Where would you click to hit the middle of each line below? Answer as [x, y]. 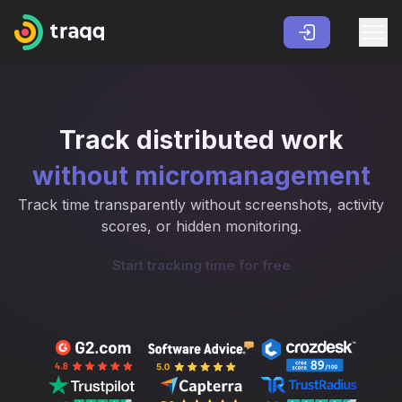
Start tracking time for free [201, 265]
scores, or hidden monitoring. [201, 226]
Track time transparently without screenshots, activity [201, 205]
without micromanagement [201, 176]
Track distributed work [201, 140]
